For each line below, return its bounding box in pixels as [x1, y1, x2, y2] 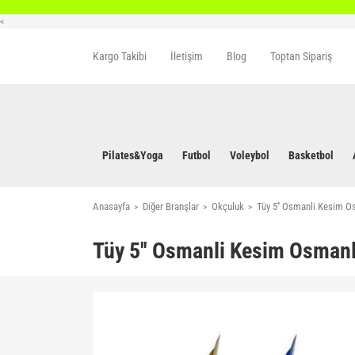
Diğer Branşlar [143, 200, 199, 212]
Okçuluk [212, 200, 244, 212]
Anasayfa [93, 200, 130, 212]
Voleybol [230, 149, 269, 162]
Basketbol [288, 149, 334, 162]
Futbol [182, 149, 211, 162]
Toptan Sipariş [270, 49, 332, 63]
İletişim [170, 49, 203, 63]
